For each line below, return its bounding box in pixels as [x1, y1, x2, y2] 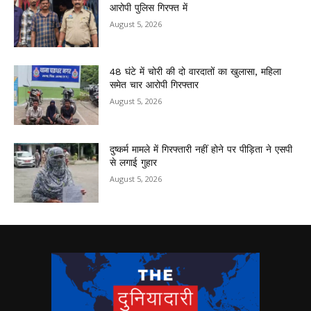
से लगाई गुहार [110, 157, 158, 169]
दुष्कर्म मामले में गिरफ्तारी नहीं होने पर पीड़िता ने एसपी [110, 144, 293, 155]
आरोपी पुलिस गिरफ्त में [110, 1, 188, 13]
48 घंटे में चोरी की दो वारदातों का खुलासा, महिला [110, 66, 282, 78]
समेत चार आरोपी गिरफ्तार [110, 79, 199, 91]
